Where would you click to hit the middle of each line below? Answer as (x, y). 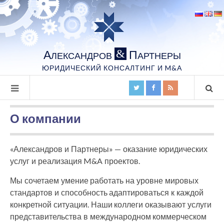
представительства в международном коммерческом (108, 216)
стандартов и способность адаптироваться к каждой (107, 192)
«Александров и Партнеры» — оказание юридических (109, 149)
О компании (45, 119)
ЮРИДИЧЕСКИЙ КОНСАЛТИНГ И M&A (112, 68)
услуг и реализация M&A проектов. (75, 161)
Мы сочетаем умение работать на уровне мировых (104, 180)
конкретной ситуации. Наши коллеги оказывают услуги (111, 204)
